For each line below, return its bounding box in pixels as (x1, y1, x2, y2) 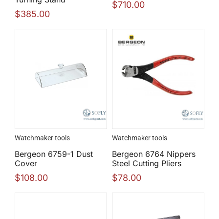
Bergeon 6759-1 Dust (15, 149, 93, 159)
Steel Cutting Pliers (112, 158, 181, 168)
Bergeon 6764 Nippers (112, 149, 196, 159)
